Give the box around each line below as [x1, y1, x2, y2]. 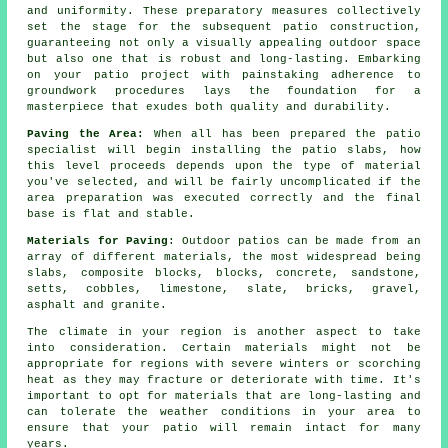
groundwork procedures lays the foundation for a [27, 85, 421, 98]
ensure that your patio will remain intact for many [27, 422, 421, 435]
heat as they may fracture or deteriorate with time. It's [27, 374, 421, 387]
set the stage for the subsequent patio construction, [27, 21, 421, 34]
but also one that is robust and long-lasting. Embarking [27, 53, 421, 66]
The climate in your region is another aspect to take [27, 326, 421, 339]
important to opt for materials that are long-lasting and [27, 390, 421, 403]
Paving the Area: [27, 128, 145, 141]
